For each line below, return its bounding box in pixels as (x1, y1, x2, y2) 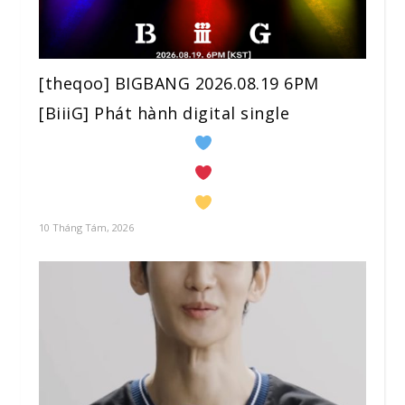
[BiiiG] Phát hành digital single (39, 102, 289, 125)
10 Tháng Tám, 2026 (39, 221, 134, 235)
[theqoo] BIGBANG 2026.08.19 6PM (39, 72, 319, 95)
